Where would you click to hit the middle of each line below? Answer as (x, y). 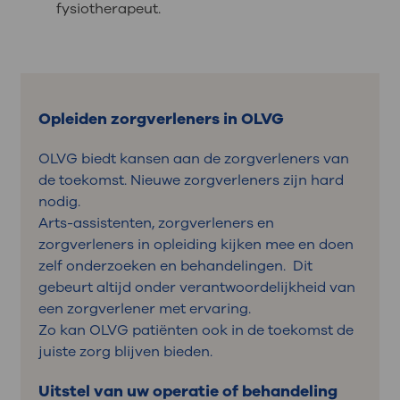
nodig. (59, 202)
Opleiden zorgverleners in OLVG (161, 119)
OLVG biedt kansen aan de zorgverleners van (193, 159)
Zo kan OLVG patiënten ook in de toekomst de (196, 331)
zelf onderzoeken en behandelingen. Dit (175, 267)
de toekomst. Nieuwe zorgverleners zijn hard (191, 181)
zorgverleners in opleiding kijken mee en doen (196, 245)
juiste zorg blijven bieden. (125, 352)
